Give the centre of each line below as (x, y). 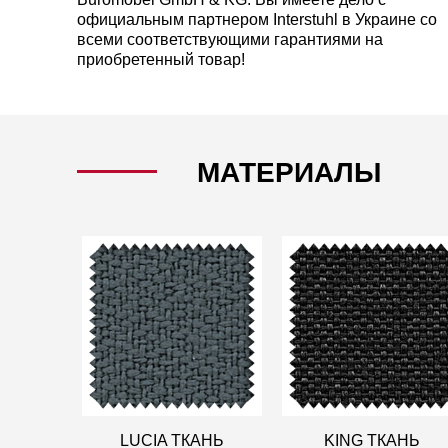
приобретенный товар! (161, 60)
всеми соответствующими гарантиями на (230, 40)
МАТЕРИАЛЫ (289, 173)
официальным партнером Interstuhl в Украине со (257, 20)
